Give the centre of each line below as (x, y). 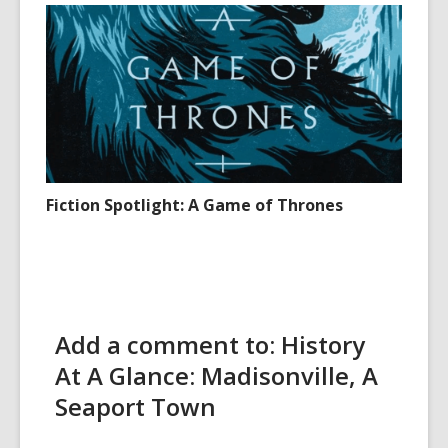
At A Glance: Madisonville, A (216, 375)
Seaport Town (135, 406)
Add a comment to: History (210, 344)
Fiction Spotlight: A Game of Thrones (194, 204)
